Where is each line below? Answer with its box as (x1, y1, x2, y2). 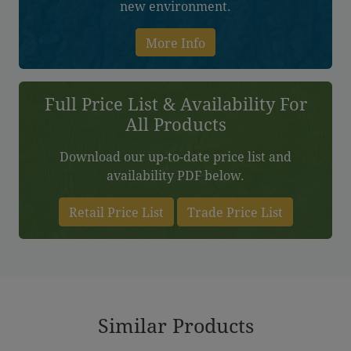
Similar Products (97, 313, 254, 339)
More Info (146, 34, 205, 51)
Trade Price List (186, 204, 283, 221)
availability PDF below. (107, 167, 244, 184)
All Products (125, 113, 226, 136)
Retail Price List (68, 204, 164, 221)
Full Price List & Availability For (44, 92, 307, 116)
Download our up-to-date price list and (60, 148, 291, 165)
